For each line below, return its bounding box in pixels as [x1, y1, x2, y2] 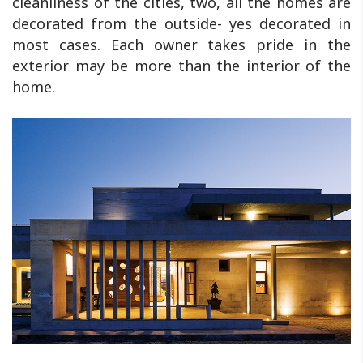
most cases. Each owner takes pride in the [12, 35, 351, 55]
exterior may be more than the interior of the [12, 56, 351, 76]
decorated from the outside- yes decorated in [12, 14, 351, 34]
